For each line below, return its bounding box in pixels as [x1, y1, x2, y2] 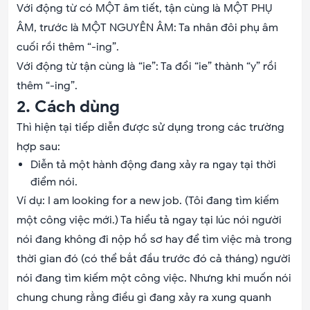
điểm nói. [30, 175, 77, 189]
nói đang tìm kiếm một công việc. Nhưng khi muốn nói [17, 271, 291, 285]
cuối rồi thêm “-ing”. [17, 40, 119, 54]
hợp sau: [17, 140, 60, 154]
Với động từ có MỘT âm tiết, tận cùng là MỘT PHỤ [17, 1, 272, 15]
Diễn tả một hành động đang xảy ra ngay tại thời [30, 158, 276, 172]
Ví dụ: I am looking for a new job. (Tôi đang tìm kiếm [17, 194, 279, 208]
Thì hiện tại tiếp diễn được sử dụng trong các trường [17, 120, 284, 134]
